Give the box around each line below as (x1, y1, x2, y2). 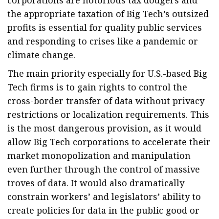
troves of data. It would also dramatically (7, 177, 184, 189)
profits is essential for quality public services (7, 22, 202, 33)
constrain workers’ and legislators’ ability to (7, 191, 201, 202)
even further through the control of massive (7, 163, 200, 175)
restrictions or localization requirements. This (7, 109, 209, 120)
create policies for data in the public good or (7, 204, 199, 216)
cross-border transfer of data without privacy (7, 95, 204, 107)
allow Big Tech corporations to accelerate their (7, 136, 211, 148)
